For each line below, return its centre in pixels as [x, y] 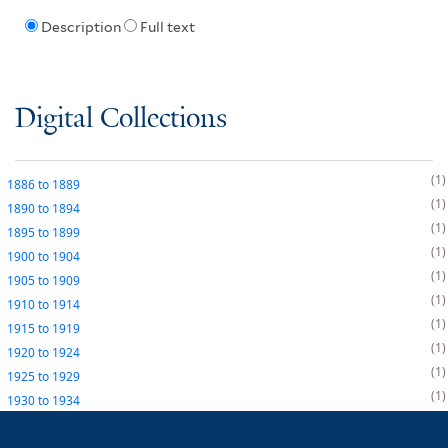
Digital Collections [121, 119]
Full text [167, 27]
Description [80, 27]
